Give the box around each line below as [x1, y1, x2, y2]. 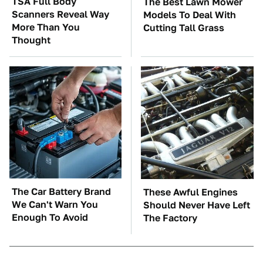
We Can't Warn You [12, 199, 98, 210]
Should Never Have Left [143, 200, 250, 211]
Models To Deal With [143, 9, 236, 21]
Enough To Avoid [12, 212, 88, 223]
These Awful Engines [143, 187, 238, 198]
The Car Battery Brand [12, 186, 111, 197]
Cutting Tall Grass [143, 22, 224, 33]
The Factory [143, 213, 197, 224]
